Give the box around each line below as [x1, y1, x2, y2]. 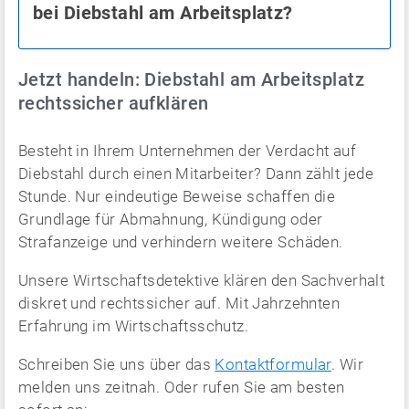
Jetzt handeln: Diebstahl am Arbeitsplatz [18, 68, 364, 90]
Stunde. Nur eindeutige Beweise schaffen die [18, 186, 336, 205]
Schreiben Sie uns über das [18, 354, 215, 373]
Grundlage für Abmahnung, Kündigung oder [18, 209, 323, 228]
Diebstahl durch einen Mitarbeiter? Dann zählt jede [18, 163, 374, 183]
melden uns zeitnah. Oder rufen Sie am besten [18, 377, 345, 396]
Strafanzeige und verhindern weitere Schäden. [18, 232, 343, 251]
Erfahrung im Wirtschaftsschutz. [18, 316, 249, 335]
